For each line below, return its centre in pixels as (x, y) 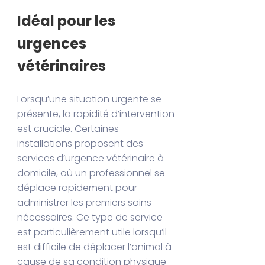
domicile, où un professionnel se (91, 173)
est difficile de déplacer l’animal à (95, 247)
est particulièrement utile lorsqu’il (92, 232)
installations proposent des (80, 144)
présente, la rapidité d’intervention (96, 114)
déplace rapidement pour (77, 188)
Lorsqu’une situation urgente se (90, 99)
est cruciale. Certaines (68, 129)
